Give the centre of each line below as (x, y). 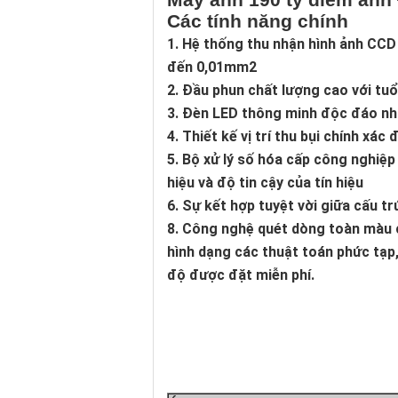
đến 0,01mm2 (212, 67)
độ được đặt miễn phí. (241, 275)
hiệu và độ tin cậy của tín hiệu (265, 183)
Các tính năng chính (258, 21)
